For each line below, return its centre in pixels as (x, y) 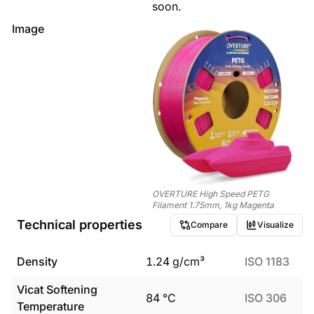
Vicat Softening (57, 289)
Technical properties (80, 225)
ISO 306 (266, 298)
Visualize (275, 225)
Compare (209, 225)
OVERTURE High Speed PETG (211, 193)
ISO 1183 (267, 261)
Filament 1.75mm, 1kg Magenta (213, 205)
